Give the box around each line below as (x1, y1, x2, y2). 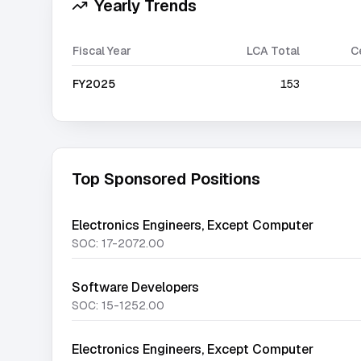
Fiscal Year (73, 44, 131, 58)
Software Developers (72, 279, 199, 296)
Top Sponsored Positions (72, 168, 260, 189)
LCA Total (247, 44, 300, 58)
